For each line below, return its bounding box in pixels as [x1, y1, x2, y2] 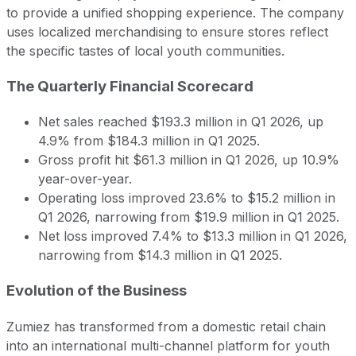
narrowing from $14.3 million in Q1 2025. [38, 247, 282, 264]
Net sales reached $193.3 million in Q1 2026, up [38, 114, 323, 130]
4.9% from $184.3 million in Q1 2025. [38, 133, 260, 149]
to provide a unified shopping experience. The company [6, 4, 344, 21]
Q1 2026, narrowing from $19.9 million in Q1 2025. [38, 209, 339, 226]
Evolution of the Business [6, 281, 187, 300]
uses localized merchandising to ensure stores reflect [6, 23, 328, 40]
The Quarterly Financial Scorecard [6, 76, 253, 95]
